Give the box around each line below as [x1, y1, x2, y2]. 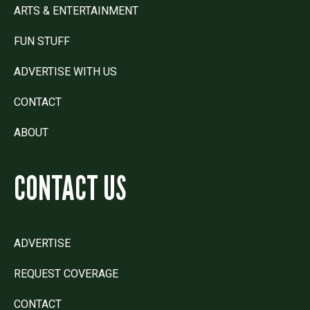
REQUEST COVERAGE [14, 266, 118, 280]
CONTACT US [14, 167, 126, 208]
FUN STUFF [14, 34, 70, 48]
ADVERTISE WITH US [14, 64, 117, 78]
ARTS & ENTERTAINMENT [14, 3, 138, 17]
